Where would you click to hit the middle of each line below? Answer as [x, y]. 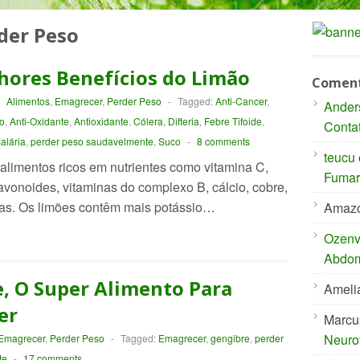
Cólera [148, 121]
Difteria [183, 121]
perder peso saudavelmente [92, 141]
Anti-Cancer [241, 101]
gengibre [230, 338]
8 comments [223, 141]
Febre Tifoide [233, 121]
